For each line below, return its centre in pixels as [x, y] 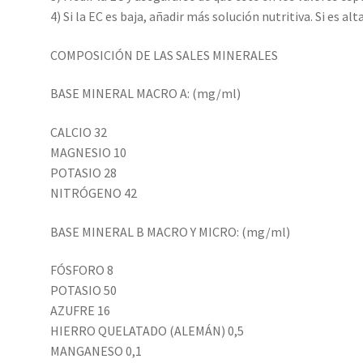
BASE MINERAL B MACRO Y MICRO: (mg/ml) [171, 231]
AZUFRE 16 [81, 311]
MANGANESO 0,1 [96, 351]
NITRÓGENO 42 [94, 193]
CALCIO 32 [79, 132]
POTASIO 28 [84, 173]
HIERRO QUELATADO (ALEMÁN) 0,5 [147, 331]
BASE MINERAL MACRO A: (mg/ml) [146, 94]
